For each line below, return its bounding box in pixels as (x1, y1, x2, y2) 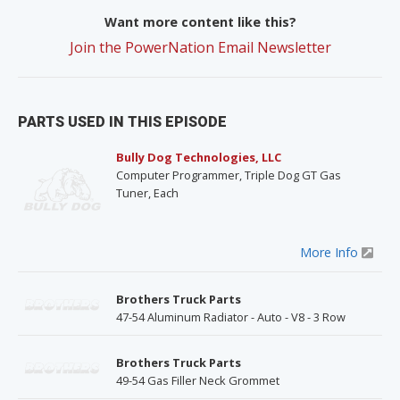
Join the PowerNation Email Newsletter (69, 37, 331, 58)
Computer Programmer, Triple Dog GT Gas (116, 167, 341, 184)
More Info (300, 244, 362, 262)
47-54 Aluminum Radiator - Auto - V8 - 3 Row (116, 309, 346, 326)
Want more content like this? (104, 13, 296, 31)
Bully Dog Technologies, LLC (116, 149, 281, 166)
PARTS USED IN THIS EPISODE (18, 113, 227, 131)
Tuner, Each (116, 185, 179, 202)
